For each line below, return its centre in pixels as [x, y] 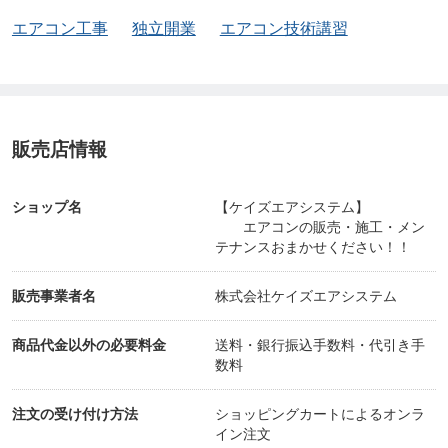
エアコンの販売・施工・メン [320, 227]
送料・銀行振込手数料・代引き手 [320, 345]
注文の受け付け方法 [75, 414]
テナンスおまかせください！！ [313, 247]
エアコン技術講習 [283, 29]
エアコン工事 [59, 29]
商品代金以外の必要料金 [89, 345]
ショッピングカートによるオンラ [320, 414]
